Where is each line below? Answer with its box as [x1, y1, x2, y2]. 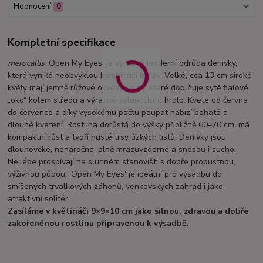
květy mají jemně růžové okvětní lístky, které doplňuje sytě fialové [8, 82, 249, 93]
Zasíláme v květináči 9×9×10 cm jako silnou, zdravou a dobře [8, 205, 249, 217]
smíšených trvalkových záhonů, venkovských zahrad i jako [8, 180, 224, 192]
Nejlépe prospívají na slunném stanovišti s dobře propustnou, [8, 156, 236, 167]
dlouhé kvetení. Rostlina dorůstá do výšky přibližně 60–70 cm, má [8, 119, 250, 130]
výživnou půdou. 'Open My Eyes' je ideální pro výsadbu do [8, 168, 222, 180]
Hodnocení [13, 1, 51, 12]
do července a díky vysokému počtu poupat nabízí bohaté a [8, 106, 228, 118]
